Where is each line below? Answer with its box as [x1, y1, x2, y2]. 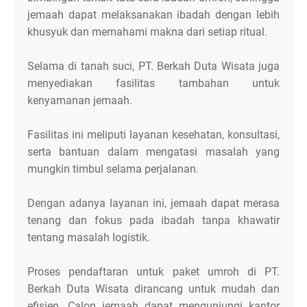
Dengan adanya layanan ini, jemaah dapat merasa [27, 197, 280, 210]
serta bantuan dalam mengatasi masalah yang [27, 145, 280, 159]
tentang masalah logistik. [27, 231, 150, 245]
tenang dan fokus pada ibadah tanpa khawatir [27, 214, 280, 228]
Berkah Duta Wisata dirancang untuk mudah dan [27, 282, 280, 296]
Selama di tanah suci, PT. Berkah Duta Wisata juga [27, 60, 280, 73]
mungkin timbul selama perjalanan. [27, 162, 201, 176]
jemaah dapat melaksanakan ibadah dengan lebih [27, 8, 280, 22]
